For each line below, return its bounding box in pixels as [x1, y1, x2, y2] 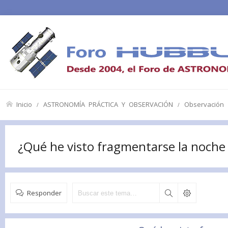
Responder [27, 189, 62, 196]
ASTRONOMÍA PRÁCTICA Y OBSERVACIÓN [43, 101, 173, 107]
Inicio [16, 101, 32, 107]
